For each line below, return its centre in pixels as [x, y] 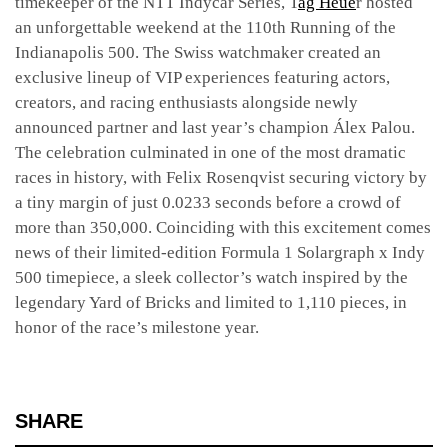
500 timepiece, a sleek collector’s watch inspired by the [211, 277]
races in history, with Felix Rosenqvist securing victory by [221, 177]
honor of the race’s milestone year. [137, 327]
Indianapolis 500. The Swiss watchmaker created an [198, 52]
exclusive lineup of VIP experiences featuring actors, [202, 77]
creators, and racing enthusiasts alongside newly [186, 102]
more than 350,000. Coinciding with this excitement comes [223, 227]
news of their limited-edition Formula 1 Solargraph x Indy [220, 252]
